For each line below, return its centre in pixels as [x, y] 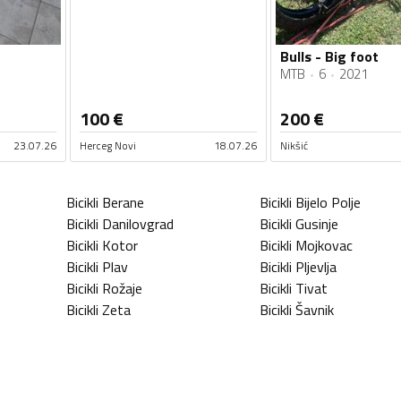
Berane [123, 203]
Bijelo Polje [328, 203]
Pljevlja [316, 267]
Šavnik [315, 310]
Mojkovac [324, 246]
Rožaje [122, 289]
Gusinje [317, 224]
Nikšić [294, 146]
